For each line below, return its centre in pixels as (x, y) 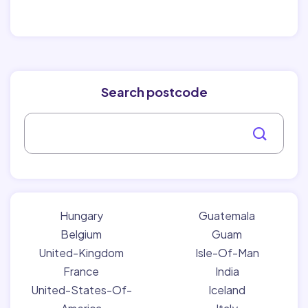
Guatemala (227, 216)
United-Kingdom (81, 253)
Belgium (81, 234)
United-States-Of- (81, 290)
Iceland (227, 290)
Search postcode (154, 92)
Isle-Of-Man (227, 253)
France (81, 271)
